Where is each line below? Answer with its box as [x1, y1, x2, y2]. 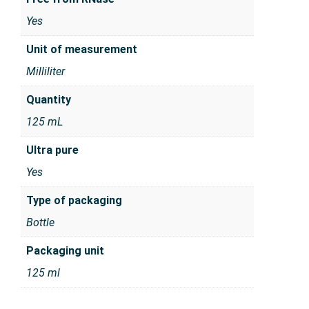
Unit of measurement [26, 43, 137, 57]
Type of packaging [26, 194, 122, 208]
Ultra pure [26, 143, 79, 157]
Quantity [26, 93, 71, 107]
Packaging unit [26, 244, 104, 258]
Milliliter [26, 65, 65, 79]
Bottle [26, 216, 54, 230]
